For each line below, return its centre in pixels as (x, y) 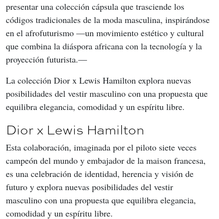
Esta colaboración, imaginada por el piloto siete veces (102, 147)
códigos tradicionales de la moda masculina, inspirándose (109, 19)
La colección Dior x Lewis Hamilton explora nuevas (100, 80)
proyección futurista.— (46, 59)
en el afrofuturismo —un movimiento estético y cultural (106, 33)
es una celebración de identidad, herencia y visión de (101, 173)
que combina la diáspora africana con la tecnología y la (105, 46)
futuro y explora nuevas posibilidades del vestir (91, 186)
